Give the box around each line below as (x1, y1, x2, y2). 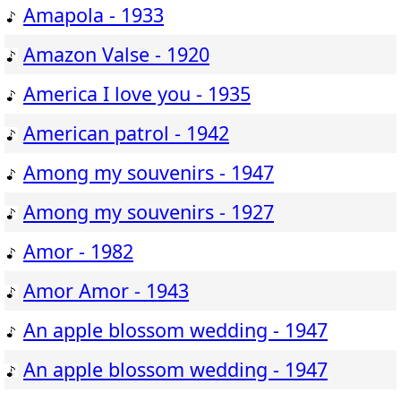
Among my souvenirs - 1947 (23, 159, 274, 186)
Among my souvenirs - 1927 (23, 199, 274, 226)
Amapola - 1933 (23, 2, 164, 29)
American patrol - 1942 (23, 120, 229, 147)
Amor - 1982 (23, 238, 133, 265)
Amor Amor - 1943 (23, 277, 189, 304)
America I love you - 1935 (23, 81, 251, 107)
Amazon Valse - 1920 (23, 41, 209, 68)
